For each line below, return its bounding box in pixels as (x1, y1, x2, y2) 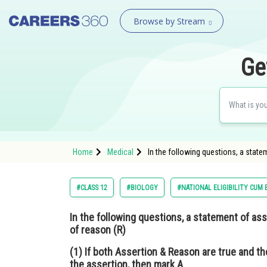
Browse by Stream (133, 15, 205, 27)
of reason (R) (70, 223, 128, 236)
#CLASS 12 (76, 184, 107, 192)
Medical (107, 147, 133, 157)
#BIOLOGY (126, 184, 158, 192)
